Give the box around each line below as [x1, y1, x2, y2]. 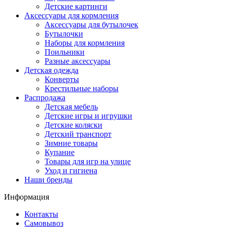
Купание [45, 148, 74, 157]
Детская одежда [24, 66, 79, 75]
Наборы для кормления [45, 39, 125, 48]
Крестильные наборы [45, 84, 119, 93]
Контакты [24, 210, 58, 219]
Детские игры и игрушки [45, 111, 132, 121]
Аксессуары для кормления [24, 11, 119, 20]
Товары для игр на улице [45, 157, 131, 166]
